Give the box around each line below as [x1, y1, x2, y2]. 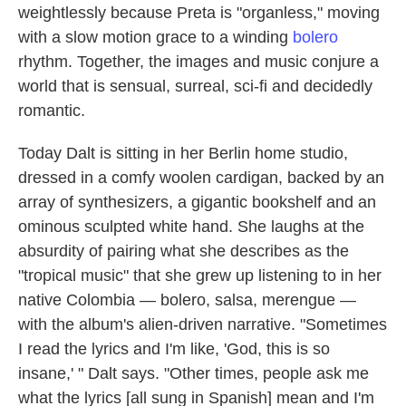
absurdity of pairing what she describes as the [18, 242, 349, 261]
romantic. [18, 101, 85, 121]
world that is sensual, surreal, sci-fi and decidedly [18, 77, 372, 96]
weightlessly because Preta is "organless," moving [18, 4, 380, 23]
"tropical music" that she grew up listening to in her [18, 266, 382, 285]
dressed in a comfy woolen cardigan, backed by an [18, 169, 384, 188]
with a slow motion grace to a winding [18, 28, 293, 47]
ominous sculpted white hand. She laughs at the [18, 217, 364, 237]
